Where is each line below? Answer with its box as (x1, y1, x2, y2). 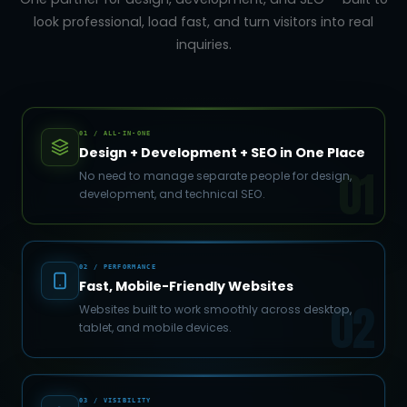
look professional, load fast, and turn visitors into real (34, 12, 373, 31)
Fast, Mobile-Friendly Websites (79, 276, 293, 295)
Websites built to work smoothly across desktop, (79, 301, 352, 317)
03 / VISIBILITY (79, 395, 152, 404)
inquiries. (175, 35, 232, 54)
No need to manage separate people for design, (79, 167, 352, 184)
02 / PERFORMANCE (79, 262, 156, 271)
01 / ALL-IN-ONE (79, 128, 152, 137)
